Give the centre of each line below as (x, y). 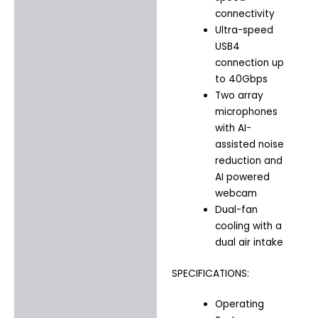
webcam (236, 194)
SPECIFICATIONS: (210, 273)
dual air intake (249, 243)
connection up (249, 63)
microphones (246, 112)
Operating (239, 305)
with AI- (233, 128)
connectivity (245, 14)
